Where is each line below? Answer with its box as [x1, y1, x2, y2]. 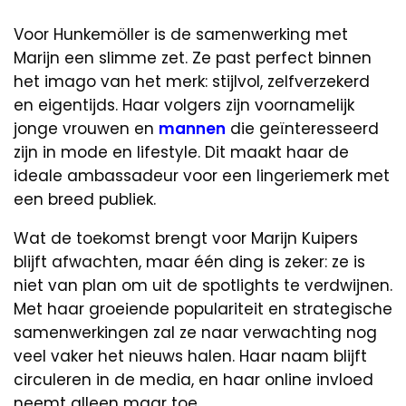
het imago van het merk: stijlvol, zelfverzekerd [14, 70, 370, 92]
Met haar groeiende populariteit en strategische [14, 297, 392, 320]
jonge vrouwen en [14, 117, 159, 140]
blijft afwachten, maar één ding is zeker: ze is [14, 250, 365, 273]
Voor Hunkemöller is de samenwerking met [14, 23, 348, 45]
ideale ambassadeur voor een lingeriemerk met [14, 164, 390, 187]
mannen [159, 117, 226, 140]
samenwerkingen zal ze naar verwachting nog [14, 321, 377, 343]
